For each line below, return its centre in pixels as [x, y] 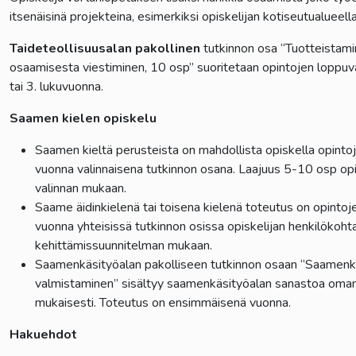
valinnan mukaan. [82, 188]
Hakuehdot [46, 334]
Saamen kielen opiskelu [83, 118]
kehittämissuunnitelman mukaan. [131, 245]
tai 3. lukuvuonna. [58, 86]
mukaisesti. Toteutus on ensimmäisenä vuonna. [166, 302]
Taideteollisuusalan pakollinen [104, 48]
